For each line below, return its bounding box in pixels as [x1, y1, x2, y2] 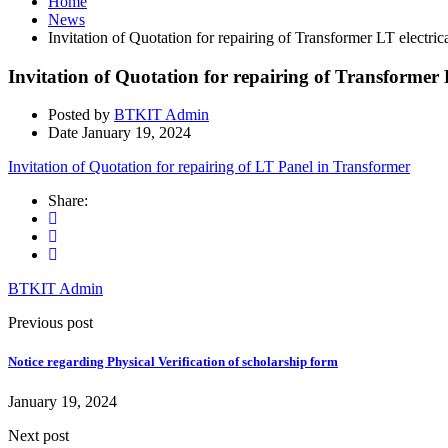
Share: [48, 192, 88, 210]
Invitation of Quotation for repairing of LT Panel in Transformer [8, 158, 410, 176]
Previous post [8, 314, 93, 332]
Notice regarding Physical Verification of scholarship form [8, 354, 338, 370]
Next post [8, 426, 69, 444]
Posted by [48, 106, 110, 124]
